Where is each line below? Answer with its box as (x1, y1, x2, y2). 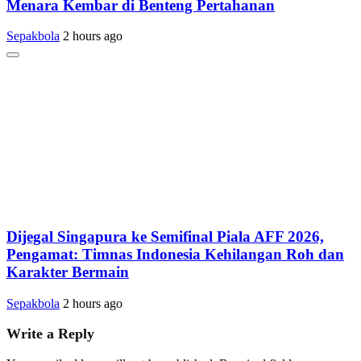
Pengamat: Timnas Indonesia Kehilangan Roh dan (6, 246, 344, 263)
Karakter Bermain (6, 263, 129, 281)
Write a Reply (6, 325, 94, 342)
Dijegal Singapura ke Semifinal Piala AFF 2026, (6, 228, 324, 246)
